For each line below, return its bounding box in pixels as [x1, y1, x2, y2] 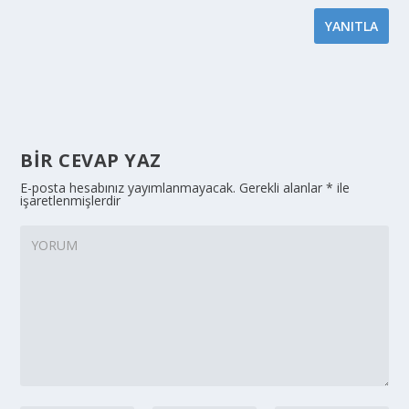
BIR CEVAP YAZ [20, 148, 162, 173]
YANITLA [324, 17, 378, 36]
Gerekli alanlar [236, 179, 327, 197]
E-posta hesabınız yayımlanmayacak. [20, 179, 236, 197]
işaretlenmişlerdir [20, 192, 121, 210]
